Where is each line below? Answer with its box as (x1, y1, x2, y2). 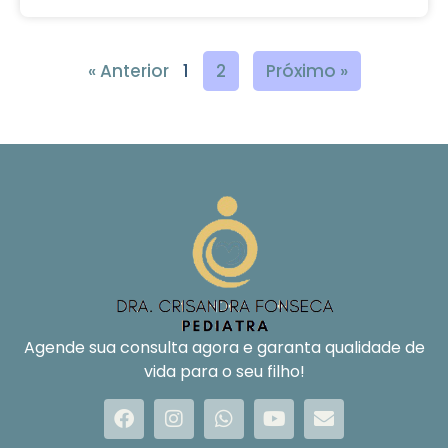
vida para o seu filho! (143, 360, 305, 384)
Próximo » (265, 58, 348, 83)
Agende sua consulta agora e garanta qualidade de (23, 336, 425, 360)
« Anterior (87, 58, 169, 83)
